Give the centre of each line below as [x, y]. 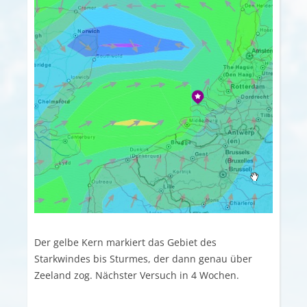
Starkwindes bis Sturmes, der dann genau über [143, 258]
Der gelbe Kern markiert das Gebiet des [125, 242]
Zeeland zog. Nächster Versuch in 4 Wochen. [137, 275]
